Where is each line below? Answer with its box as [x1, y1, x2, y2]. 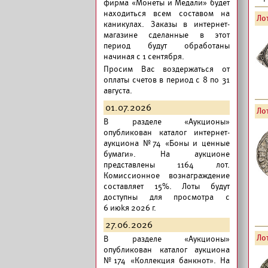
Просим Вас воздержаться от [103, 64, 230, 74]
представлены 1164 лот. [103, 160, 230, 170]
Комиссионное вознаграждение [103, 170, 230, 181]
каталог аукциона [159, 245, 230, 255]
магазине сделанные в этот [103, 30, 230, 40]
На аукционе [136, 149, 230, 159]
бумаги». [103, 149, 136, 159]
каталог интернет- [159, 127, 230, 138]
